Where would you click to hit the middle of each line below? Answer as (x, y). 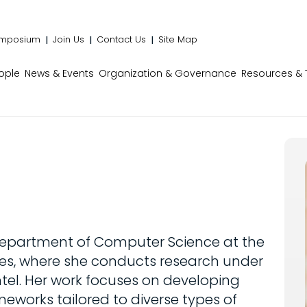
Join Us (69, 39)
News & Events (59, 73)
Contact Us (121, 39)
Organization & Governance (168, 73)
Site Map (178, 39)
